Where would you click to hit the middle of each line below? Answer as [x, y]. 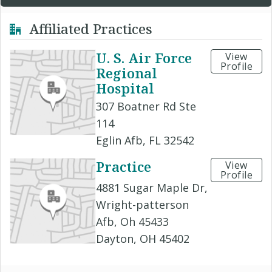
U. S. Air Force [144, 57]
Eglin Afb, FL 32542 [145, 140]
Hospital [125, 88]
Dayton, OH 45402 [143, 238]
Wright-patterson [142, 204]
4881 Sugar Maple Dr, [152, 187]
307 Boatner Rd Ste [146, 106]
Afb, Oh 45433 [132, 221]
